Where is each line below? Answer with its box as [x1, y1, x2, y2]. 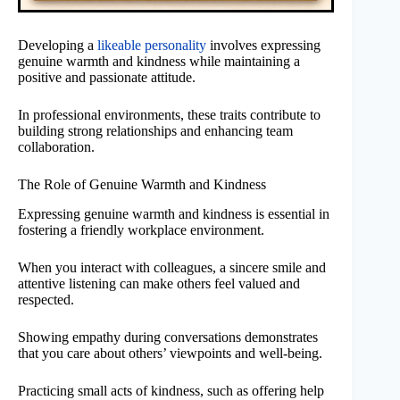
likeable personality [97, 37, 206, 54]
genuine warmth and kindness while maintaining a [18, 54, 300, 70]
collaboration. [18, 139, 95, 155]
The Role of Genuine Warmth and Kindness [18, 177, 266, 193]
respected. [18, 292, 74, 308]
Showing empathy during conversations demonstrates [18, 329, 318, 346]
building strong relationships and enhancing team [18, 123, 293, 139]
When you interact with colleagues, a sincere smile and [18, 260, 326, 276]
